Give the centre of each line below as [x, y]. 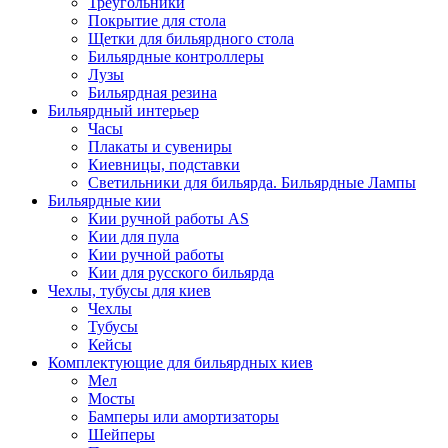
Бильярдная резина [152, 92]
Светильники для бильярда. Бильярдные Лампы [252, 182]
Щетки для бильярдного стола [191, 38]
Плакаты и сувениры [160, 146]
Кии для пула [133, 236]
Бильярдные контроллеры [176, 56]
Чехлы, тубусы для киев [129, 290]
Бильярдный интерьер [123, 110]
